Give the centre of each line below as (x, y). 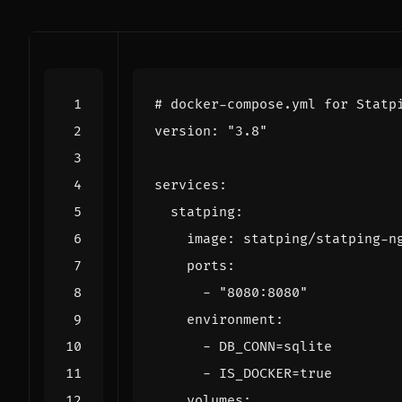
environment (231, 319)
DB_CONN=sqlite (275, 346)
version (183, 131)
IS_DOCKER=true (275, 373)
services (187, 185)
